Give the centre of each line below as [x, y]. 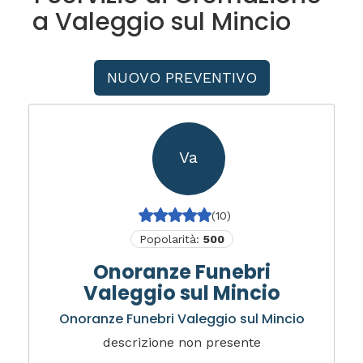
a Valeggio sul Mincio [162, 22]
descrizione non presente [181, 342]
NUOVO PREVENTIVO [181, 77]
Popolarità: [171, 239]
